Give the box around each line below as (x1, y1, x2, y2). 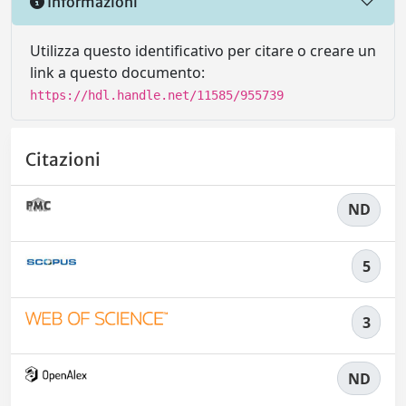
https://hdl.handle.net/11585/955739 (30, 88, 284, 103)
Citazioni (25, 148, 101, 170)
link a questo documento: (30, 63, 205, 83)
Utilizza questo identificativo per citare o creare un (30, 41, 376, 62)
